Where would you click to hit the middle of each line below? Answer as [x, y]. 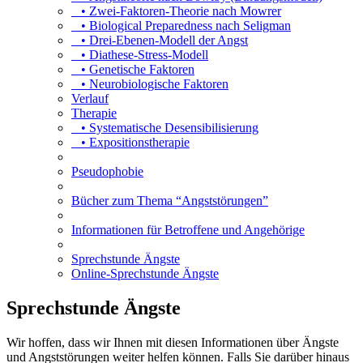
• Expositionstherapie [130, 142]
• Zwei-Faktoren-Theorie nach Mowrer [176, 11]
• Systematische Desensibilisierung [165, 127]
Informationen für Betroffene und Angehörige [188, 229]
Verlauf [90, 98]
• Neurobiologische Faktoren [150, 83]
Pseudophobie [107, 171]
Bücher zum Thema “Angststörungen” [170, 200]
